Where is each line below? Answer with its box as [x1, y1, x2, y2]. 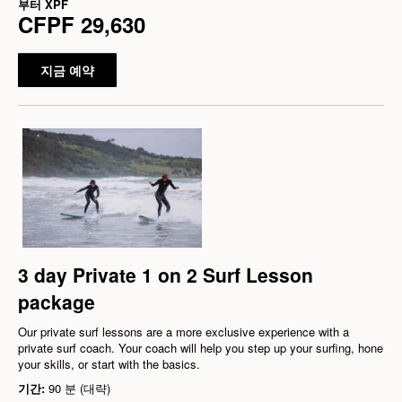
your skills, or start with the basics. [18, 354, 200, 372]
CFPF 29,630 [18, 8, 145, 39]
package [18, 287, 95, 315]
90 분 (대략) [48, 379, 110, 397]
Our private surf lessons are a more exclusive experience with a [18, 322, 349, 340]
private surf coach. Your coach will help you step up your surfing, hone [18, 338, 383, 356]
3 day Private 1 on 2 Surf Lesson [18, 260, 313, 288]
